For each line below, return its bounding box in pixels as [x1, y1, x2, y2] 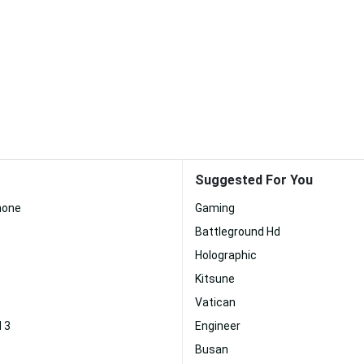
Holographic [195, 249, 257, 262]
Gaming [195, 201, 235, 214]
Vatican [195, 296, 236, 309]
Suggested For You [195, 172, 313, 188]
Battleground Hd [195, 225, 280, 238]
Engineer [195, 319, 240, 332]
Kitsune [195, 272, 235, 285]
